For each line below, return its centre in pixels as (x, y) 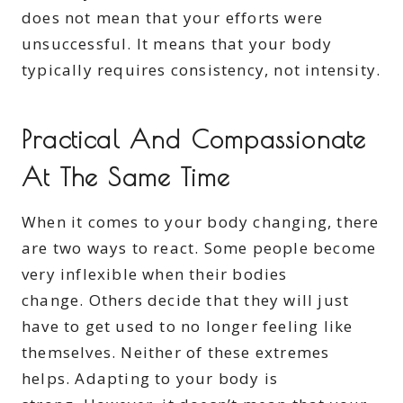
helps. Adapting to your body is (150, 379)
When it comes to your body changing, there (201, 222)
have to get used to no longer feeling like (188, 327)
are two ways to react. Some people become (199, 248)
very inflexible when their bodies (155, 274)
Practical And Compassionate (194, 139)
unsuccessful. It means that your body (177, 44)
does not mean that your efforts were (173, 18)
